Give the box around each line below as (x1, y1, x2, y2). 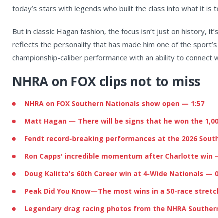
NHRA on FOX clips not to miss (12, 72, 201, 90)
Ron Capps (24, 151, 61, 161)
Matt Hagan (24, 116, 67, 126)
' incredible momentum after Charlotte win (61, 151, 213, 161)
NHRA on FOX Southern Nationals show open (24, 98, 180, 108)
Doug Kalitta (24, 168, 69, 178)
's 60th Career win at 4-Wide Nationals (69, 168, 203, 178)
